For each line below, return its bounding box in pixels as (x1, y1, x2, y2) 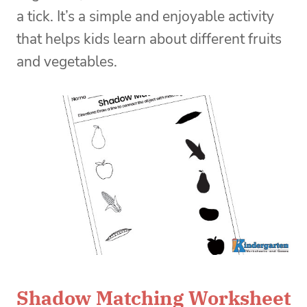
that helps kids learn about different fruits (16, 29, 282, 49)
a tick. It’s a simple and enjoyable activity (16, 6, 274, 26)
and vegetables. (16, 51, 121, 71)
